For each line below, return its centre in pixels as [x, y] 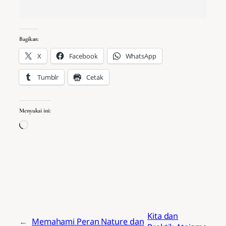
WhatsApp [141, 56]
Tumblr [48, 77]
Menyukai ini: [35, 110]
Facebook [83, 56]
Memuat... [47, 125]
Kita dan [163, 216]
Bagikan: [29, 39]
